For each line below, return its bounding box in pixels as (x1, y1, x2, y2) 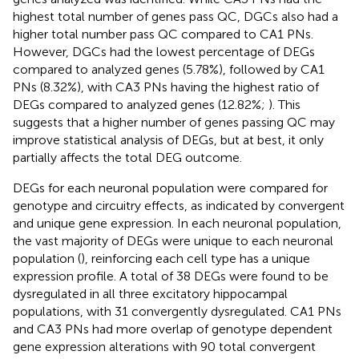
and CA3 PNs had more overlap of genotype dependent (13, 321, 333, 337)
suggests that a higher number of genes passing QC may (13, 114, 335, 130)
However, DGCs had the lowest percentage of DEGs (13, 43, 315, 59)
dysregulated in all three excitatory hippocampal (13, 285, 288, 301)
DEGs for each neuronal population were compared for (13, 179, 328, 196)
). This (268, 96, 301, 112)
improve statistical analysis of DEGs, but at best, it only (13, 131, 324, 147)
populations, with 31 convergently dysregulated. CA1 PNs (13, 303, 341, 319)
